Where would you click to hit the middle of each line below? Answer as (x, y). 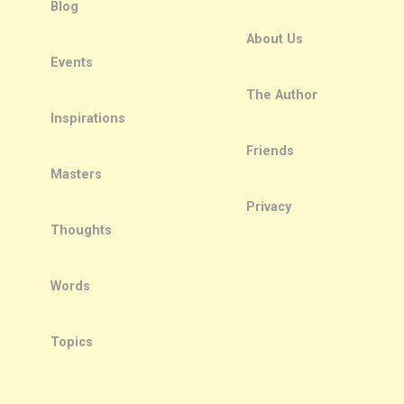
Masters (76, 174)
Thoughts (81, 230)
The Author (281, 95)
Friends (270, 151)
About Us (274, 39)
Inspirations (87, 118)
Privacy (268, 207)
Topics (71, 342)
